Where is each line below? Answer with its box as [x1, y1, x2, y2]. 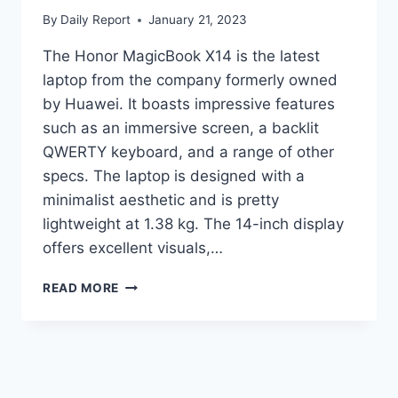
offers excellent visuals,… [43, 239, 223, 258]
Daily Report [60, 12, 131, 28]
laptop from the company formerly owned [43, 71, 338, 90]
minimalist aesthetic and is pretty [43, 191, 279, 210]
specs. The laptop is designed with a [43, 167, 305, 186]
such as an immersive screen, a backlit [43, 119, 319, 138]
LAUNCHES [118, 295, 190, 310]
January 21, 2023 [148, 12, 248, 28]
